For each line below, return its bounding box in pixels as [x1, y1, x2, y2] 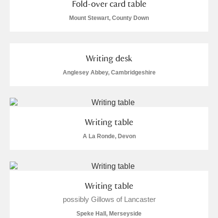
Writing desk [86, 53, 132, 63]
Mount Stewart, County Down [69, 15, 149, 21]
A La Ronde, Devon [82, 133, 136, 140]
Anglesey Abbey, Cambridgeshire [62, 69, 156, 76]
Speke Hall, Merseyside [76, 210, 142, 217]
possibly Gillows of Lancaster [62, 195, 156, 203]
